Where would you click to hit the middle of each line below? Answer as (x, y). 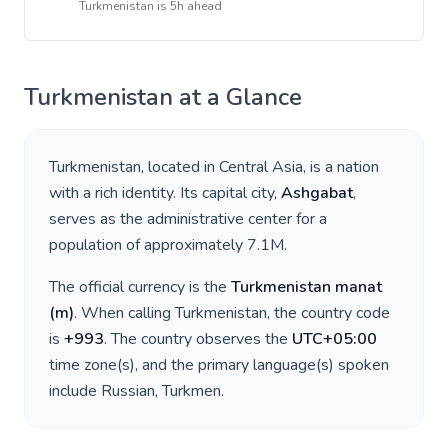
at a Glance (237, 97)
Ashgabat (317, 193)
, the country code (328, 313)
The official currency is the (140, 287)
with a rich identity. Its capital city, (165, 193)
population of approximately (148, 245)
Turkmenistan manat (306, 287)
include (75, 391)
